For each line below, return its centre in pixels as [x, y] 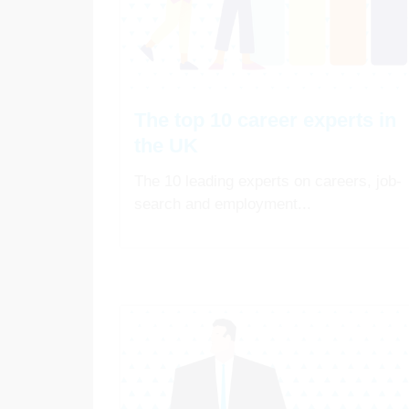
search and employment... [223, 204]
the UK [166, 145]
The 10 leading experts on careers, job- [268, 181]
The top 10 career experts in [265, 120]
